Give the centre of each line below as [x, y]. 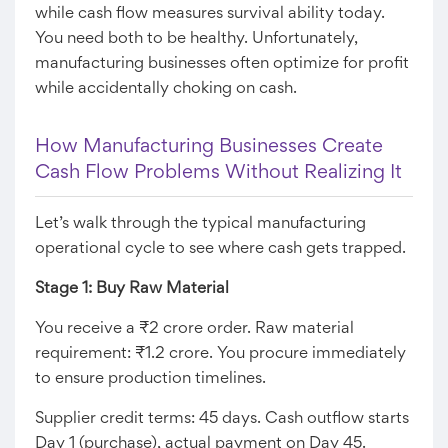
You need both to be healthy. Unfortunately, [196, 39]
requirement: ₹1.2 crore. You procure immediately [220, 354]
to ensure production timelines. [150, 379]
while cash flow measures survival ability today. [210, 14]
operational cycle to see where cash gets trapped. [220, 249]
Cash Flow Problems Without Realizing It [218, 172]
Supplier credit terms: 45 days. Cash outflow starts [222, 419]
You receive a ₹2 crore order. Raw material [194, 329]
